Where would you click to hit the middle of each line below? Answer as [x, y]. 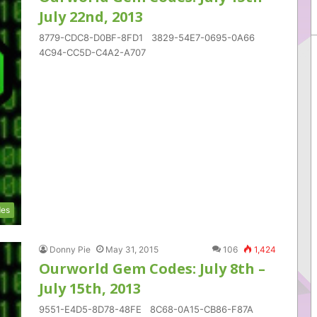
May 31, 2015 [132, 249]
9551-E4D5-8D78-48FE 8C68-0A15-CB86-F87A [149, 309]
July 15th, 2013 [90, 288]
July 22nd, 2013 [91, 17]
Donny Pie [70, 249]
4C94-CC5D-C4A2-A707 [109, 52]
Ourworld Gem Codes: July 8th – [152, 269]
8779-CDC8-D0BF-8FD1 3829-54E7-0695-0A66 [150, 38]
